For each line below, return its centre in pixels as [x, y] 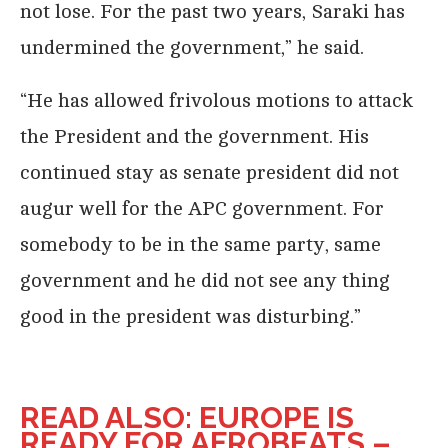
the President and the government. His [194, 137]
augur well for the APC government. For [202, 209]
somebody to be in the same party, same [200, 245]
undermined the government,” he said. [192, 48]
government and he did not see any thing [205, 281]
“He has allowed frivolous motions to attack [216, 101]
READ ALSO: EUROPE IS [187, 418]
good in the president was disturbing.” [190, 317]
